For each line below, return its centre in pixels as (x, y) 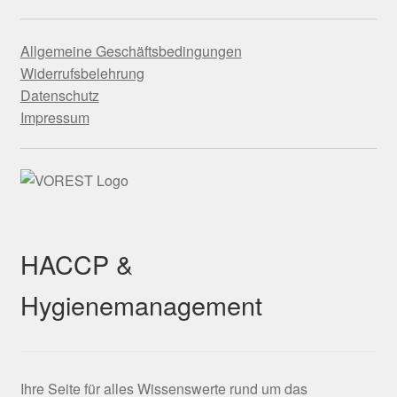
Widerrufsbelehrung (82, 73)
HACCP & (76, 264)
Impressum (54, 117)
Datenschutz (59, 95)
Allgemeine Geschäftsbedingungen (131, 51)
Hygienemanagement (141, 305)
